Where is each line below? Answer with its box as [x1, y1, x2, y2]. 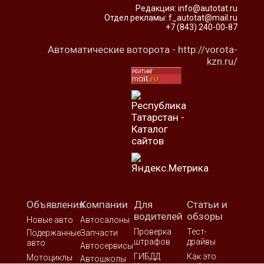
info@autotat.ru [178, 3, 237, 13]
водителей [133, 210, 183, 223]
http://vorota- [178, 43, 237, 55]
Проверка [133, 227, 171, 237]
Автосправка [21, 13, 94, 27]
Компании [80, 199, 128, 211]
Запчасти [80, 228, 118, 238]
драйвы [187, 237, 216, 249]
